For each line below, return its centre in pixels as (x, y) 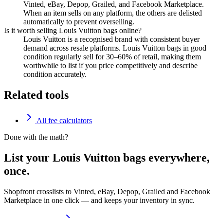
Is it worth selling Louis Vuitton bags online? (73, 31)
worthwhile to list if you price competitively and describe (110, 66)
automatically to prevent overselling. (79, 22)
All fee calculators (64, 120)
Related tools (36, 95)
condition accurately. (55, 74)
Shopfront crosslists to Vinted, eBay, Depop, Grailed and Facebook (107, 191)
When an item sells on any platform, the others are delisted (113, 13)
